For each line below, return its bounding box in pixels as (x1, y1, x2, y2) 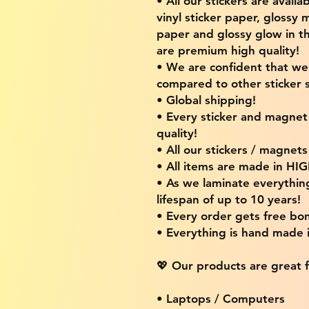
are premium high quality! (157, 43, 299, 57)
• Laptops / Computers (157, 291, 285, 306)
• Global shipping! (157, 92, 256, 107)
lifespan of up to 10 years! (157, 192, 301, 206)
